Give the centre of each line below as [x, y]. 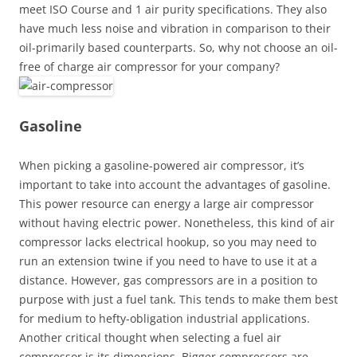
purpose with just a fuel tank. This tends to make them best [178, 299]
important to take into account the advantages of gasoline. [175, 184]
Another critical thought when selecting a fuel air [150, 337]
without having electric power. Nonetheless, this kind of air [177, 223]
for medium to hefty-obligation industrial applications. [165, 318]
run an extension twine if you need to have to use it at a [168, 261]
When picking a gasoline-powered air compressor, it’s [162, 165]
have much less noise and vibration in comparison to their [175, 28]
